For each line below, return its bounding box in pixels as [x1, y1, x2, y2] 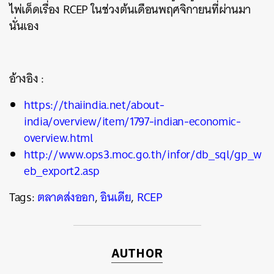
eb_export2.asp [24, 160, 100, 181]
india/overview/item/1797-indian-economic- [24, 111, 241, 131]
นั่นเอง [9, 15, 39, 36]
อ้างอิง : [9, 68, 44, 89]
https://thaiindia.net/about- [24, 94, 165, 115]
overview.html [24, 127, 93, 148]
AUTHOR [111, 243, 163, 264]
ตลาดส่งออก [37, 187, 95, 207]
